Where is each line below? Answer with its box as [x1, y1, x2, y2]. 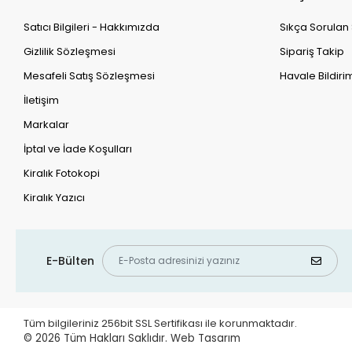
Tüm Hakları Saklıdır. [64, 331, 171, 346]
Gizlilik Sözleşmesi [24, 44, 116, 60]
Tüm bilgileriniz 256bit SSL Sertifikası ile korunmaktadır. [24, 316, 300, 332]
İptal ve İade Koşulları [24, 141, 133, 157]
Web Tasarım [170, 331, 241, 346]
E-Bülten [46, 252, 95, 269]
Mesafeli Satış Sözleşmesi [24, 68, 156, 84]
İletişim [24, 93, 60, 108]
